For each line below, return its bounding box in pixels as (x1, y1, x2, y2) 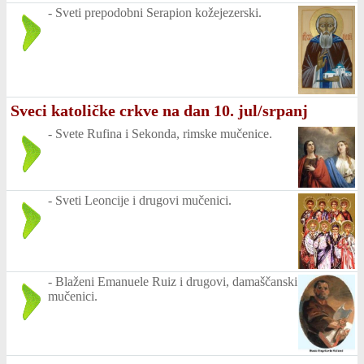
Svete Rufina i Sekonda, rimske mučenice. (55, 126, 272, 141)
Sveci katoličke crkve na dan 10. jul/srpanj (11, 101, 308, 119)
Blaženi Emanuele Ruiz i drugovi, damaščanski (55, 274, 297, 288)
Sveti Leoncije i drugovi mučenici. (55, 193, 232, 207)
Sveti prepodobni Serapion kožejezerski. (55, 6, 262, 20)
